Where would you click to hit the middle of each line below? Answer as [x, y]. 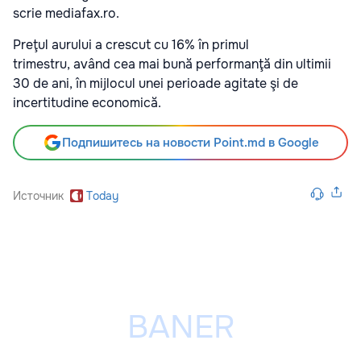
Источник [38, 196]
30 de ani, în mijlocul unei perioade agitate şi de [156, 84]
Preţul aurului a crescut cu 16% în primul [131, 45]
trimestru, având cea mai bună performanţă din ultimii [172, 64]
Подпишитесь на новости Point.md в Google [190, 143]
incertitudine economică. [87, 103]
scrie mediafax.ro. [66, 14]
